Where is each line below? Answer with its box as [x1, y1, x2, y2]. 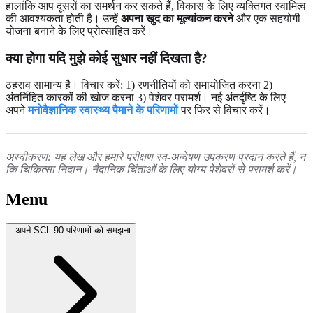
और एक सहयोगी [233, 13, 300, 25]
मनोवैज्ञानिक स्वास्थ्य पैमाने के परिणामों [28, 104, 178, 117]
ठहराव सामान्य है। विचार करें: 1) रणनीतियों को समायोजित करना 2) [6, 79, 272, 92]
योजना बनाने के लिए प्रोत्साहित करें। [6, 25, 153, 38]
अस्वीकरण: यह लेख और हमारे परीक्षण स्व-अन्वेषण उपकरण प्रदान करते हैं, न [6, 151, 305, 163]
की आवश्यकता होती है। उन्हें [6, 13, 121, 25]
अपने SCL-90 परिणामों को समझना [15, 225, 131, 236]
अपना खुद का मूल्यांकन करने [121, 13, 233, 25]
